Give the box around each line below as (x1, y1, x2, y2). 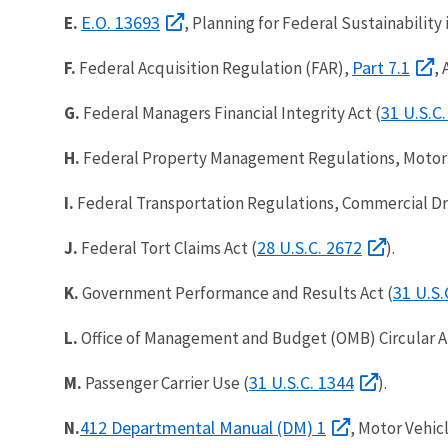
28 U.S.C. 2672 (257, 235, 362, 259)
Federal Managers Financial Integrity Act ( (80, 101, 381, 124)
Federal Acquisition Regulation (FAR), (76, 56, 352, 79)
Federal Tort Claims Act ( (78, 236, 257, 259)
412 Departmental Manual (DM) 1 (80, 415, 326, 439)
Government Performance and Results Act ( (79, 281, 393, 304)
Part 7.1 (352, 55, 410, 79)
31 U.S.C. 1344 (249, 370, 354, 394)
